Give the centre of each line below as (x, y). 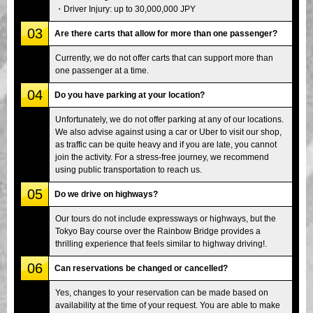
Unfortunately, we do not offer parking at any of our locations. (169, 119)
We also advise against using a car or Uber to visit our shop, (168, 132)
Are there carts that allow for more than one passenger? (166, 33)
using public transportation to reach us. (129, 169)
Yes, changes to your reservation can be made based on (162, 292)
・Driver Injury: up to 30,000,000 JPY (125, 9)
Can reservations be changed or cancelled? (141, 268)
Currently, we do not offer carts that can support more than (164, 58)
